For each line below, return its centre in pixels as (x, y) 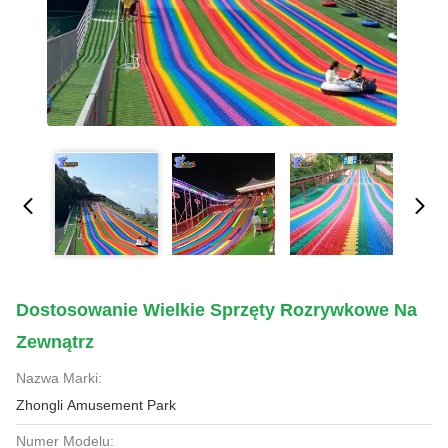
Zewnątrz (55, 342)
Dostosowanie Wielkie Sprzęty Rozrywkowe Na (216, 310)
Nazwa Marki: (59, 378)
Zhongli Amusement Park (96, 405)
